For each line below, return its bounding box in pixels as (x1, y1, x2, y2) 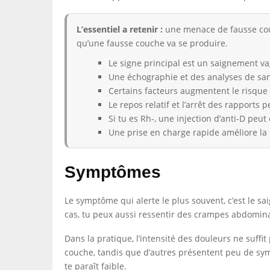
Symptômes (64, 163, 161, 181)
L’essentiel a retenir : (77, 24, 163, 35)
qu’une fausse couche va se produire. (77, 37, 228, 49)
